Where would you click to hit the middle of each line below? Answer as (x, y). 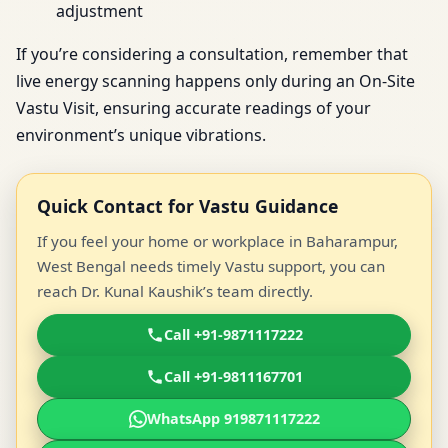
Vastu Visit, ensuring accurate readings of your (193, 108)
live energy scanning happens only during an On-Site (215, 81)
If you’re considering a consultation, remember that (212, 54)
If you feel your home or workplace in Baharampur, (217, 241)
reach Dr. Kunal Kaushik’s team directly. (175, 291)
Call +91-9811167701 (233, 377)
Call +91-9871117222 (233, 335)
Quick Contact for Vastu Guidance (187, 206)
